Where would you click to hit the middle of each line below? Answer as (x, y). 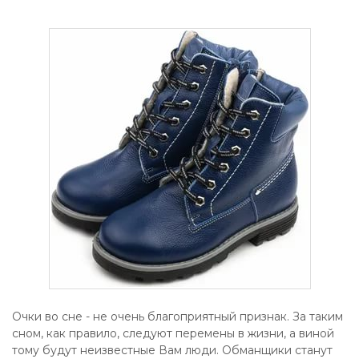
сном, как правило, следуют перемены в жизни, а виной (173, 333)
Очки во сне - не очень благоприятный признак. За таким (177, 317)
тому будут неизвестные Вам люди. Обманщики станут (172, 350)
